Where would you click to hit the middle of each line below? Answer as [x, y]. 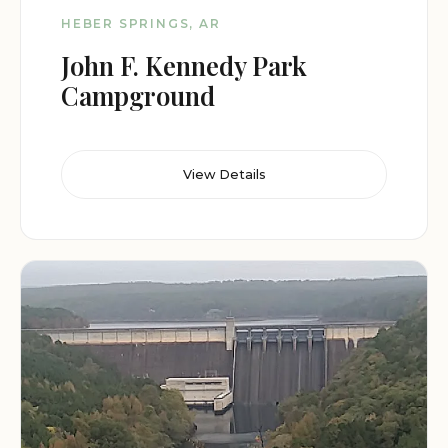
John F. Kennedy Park [184, 65]
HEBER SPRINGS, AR [141, 24]
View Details [224, 175]
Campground [138, 95]
